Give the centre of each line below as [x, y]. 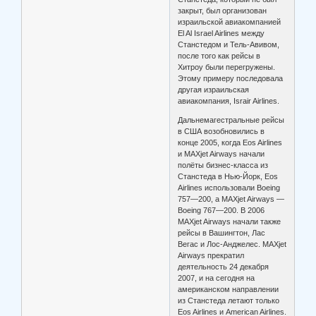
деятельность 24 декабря [224, 267]
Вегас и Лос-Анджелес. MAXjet [232, 244]
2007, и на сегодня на [217, 278]
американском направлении [229, 290]
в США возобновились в [221, 132]
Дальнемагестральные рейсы [231, 120]
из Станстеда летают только [229, 301]
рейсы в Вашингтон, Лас [222, 233]
